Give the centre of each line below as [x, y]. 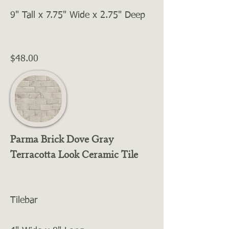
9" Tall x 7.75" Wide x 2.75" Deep [78, 15]
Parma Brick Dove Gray [62, 139]
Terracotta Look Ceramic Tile [74, 154]
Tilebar [24, 200]
